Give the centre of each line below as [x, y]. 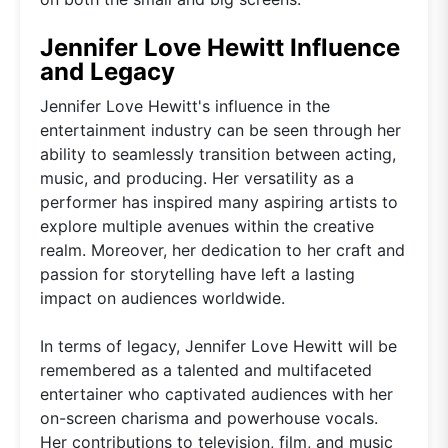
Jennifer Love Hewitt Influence [220, 47]
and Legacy [107, 71]
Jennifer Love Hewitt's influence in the [185, 105]
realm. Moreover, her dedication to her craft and [222, 249]
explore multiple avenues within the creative [207, 225]
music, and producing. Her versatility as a [197, 177]
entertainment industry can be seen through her [220, 129]
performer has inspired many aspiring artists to [219, 201]
